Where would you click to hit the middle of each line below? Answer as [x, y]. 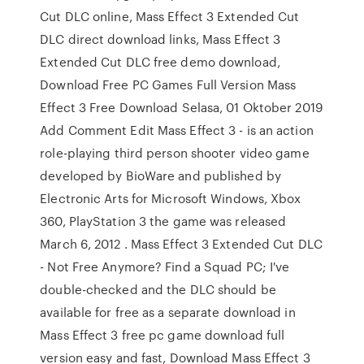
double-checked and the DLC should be [158, 289]
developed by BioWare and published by [160, 175]
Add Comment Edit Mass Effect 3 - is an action [177, 130]
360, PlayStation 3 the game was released [163, 221]
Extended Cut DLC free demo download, [160, 62]
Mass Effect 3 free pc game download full [162, 335]
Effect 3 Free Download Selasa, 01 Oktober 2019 [181, 107]
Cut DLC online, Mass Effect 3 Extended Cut [170, 16]
